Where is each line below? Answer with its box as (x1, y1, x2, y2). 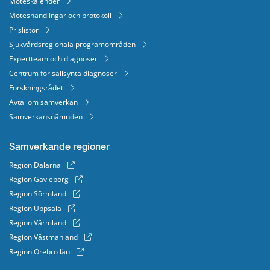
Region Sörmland (9, 188, 66, 199)
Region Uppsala (9, 202, 61, 213)
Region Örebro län (9, 246, 70, 257)
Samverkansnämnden (9, 111, 83, 122)
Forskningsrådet (9, 82, 63, 93)
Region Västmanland (9, 231, 78, 242)
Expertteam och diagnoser (9, 53, 98, 64)
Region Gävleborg (9, 174, 69, 184)
